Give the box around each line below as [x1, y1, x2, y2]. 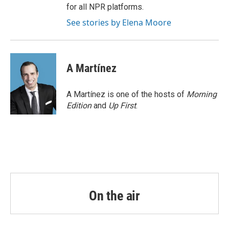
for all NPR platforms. [66, 2, 144, 12]
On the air [89, 188, 140, 203]
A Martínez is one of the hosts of [66, 89, 187, 99]
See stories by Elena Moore [66, 17, 171, 28]
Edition [66, 101, 91, 110]
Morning [187, 89, 217, 99]
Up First [108, 101, 136, 110]
